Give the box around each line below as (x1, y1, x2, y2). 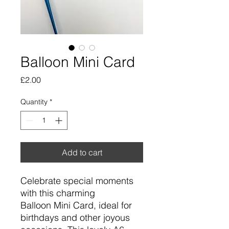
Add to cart (61, 147, 102, 158)
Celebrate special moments (20, 175, 133, 187)
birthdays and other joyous (20, 212, 130, 224)
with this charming (20, 187, 95, 199)
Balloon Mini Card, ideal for (20, 199, 132, 212)
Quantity (20, 97, 48, 107)
